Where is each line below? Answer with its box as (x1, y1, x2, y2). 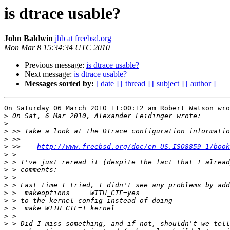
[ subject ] (152, 79, 184, 88)
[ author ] (186, 79, 216, 88)
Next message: (25, 70, 74, 79)
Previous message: (25, 61, 86, 70)
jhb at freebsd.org (55, 34, 111, 43)
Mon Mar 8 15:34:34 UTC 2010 (4, 43, 110, 52)
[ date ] (96, 79, 119, 88)
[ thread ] (121, 79, 150, 88)
